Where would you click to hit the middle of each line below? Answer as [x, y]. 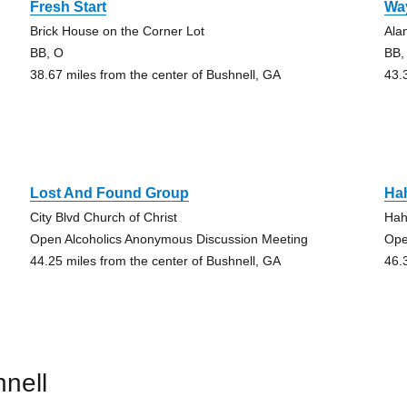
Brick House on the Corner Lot [117, 31]
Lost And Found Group [109, 193]
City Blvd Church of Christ [103, 217]
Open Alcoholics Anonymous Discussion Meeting [169, 239]
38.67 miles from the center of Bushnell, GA [155, 74]
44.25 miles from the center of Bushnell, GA [155, 261]
